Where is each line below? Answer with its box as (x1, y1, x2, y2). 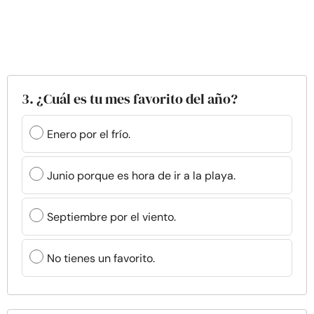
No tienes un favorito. (47, 250, 155, 266)
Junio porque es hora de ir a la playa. (47, 168, 235, 183)
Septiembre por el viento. (47, 209, 176, 224)
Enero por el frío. (47, 126, 130, 142)
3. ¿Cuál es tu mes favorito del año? (22, 89, 238, 109)
